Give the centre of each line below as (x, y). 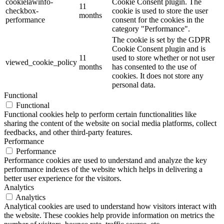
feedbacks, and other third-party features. (68, 132)
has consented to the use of (154, 67)
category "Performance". (151, 29)
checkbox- (22, 11)
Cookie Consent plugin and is (159, 49)
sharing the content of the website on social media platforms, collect (110, 123)
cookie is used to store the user (160, 11)
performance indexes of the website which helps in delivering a (103, 169)
